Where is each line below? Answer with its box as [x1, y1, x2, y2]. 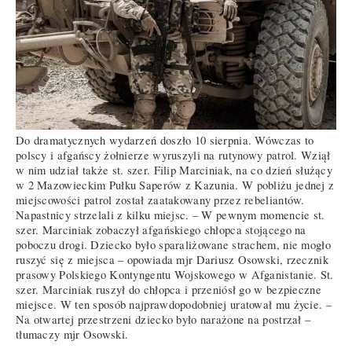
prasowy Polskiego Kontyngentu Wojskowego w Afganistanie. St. [16, 266, 334, 282]
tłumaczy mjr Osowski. [16, 326, 129, 342]
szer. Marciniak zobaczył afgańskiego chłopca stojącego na [16, 222, 306, 237]
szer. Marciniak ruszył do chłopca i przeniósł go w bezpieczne [16, 281, 321, 297]
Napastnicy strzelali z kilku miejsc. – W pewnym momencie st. [16, 207, 325, 222]
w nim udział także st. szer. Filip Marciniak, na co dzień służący [16, 162, 333, 178]
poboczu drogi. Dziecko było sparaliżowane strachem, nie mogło [16, 236, 331, 252]
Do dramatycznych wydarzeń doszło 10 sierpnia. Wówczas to [16, 132, 314, 148]
